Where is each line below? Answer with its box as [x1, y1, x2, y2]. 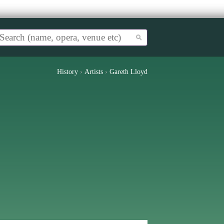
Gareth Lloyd [109, 68, 147, 75]
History [57, 68, 78, 75]
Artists [84, 68, 103, 75]
